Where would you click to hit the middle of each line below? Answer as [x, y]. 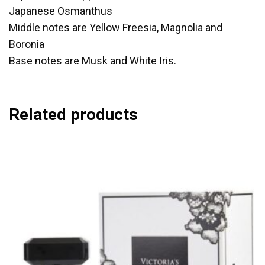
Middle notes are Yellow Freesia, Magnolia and [116, 28]
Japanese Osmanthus [61, 11]
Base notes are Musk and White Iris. [93, 61]
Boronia [27, 44]
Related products [73, 114]
